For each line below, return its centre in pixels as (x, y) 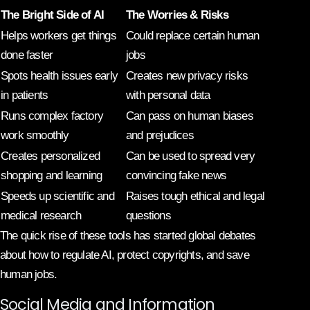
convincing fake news (176, 175)
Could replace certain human (193, 35)
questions (148, 215)
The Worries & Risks (177, 15)
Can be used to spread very (191, 156)
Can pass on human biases (190, 116)
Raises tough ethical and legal (195, 196)
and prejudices (160, 135)
